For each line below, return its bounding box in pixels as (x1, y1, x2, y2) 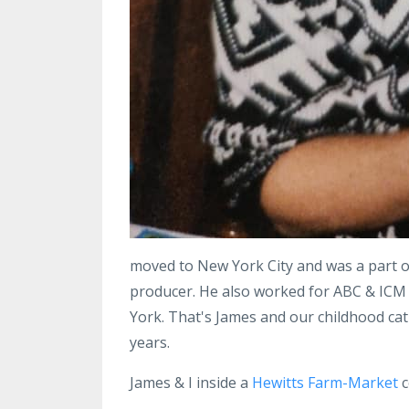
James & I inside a (130, 372, 252, 393)
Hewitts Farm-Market (252, 372, 398, 393)
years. (130, 331, 173, 352)
